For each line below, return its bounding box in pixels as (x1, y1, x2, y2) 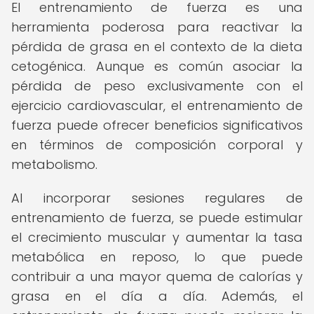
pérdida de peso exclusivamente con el (11, 77, 303, 95)
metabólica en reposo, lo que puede (11, 248, 303, 266)
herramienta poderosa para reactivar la (11, 18, 303, 36)
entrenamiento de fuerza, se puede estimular (11, 209, 303, 226)
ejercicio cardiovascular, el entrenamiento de (11, 97, 303, 114)
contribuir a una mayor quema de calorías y (11, 268, 303, 285)
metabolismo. (11, 156, 97, 173)
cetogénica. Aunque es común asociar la (11, 57, 303, 75)
